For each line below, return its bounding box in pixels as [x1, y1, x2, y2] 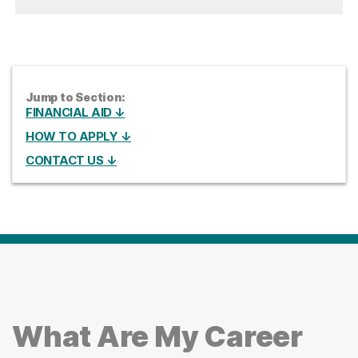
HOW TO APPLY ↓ [26, 129, 131, 145]
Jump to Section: [26, 90, 125, 105]
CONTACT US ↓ [26, 153, 117, 169]
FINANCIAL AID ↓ [26, 105, 125, 121]
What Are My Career [12, 319, 303, 355]
